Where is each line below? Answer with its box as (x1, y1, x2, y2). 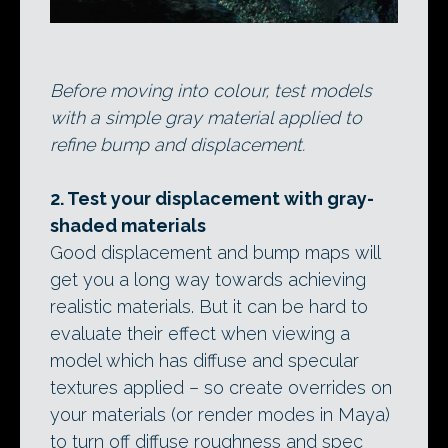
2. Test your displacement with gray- (50, 187, 374, 209)
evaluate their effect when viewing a (50, 322, 350, 344)
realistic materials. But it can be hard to (50, 295, 368, 317)
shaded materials (50, 214, 206, 236)
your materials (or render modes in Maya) (50, 403, 390, 425)
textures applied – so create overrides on (50, 376, 392, 398)
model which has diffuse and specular (50, 349, 359, 371)
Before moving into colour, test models (50, 79, 372, 101)
